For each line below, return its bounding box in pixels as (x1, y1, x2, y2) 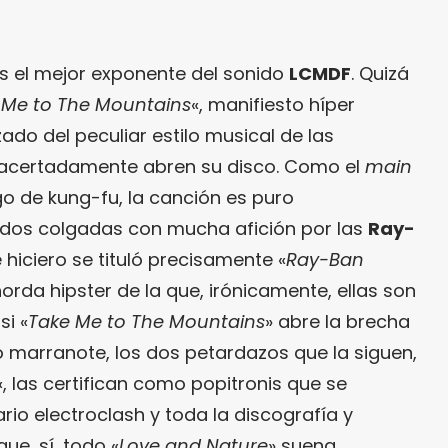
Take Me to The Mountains (28, 309, 265, 334)
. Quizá (351, 61, 409, 86)
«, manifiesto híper (191, 92, 355, 117)
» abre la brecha (265, 309, 410, 334)
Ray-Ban (286, 247, 364, 272)
